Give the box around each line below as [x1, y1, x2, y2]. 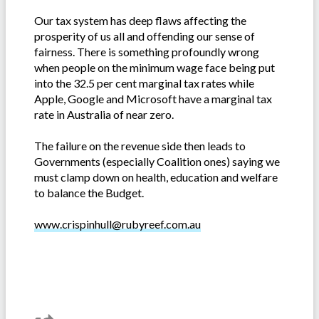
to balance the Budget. [34, 185, 144, 199]
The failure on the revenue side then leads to [34, 138, 246, 152]
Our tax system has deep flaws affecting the [34, 13, 246, 27]
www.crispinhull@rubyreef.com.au [34, 216, 201, 231]
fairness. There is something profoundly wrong [34, 44, 259, 58]
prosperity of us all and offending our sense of [34, 28, 255, 43]
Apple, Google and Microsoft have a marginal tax [34, 91, 272, 105]
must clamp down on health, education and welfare [34, 169, 278, 184]
